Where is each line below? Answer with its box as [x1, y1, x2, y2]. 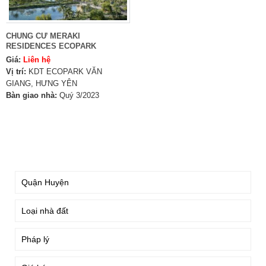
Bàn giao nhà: [6, 91, 57, 100]
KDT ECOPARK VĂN [28, 67, 102, 76]
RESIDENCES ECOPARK [6, 42, 96, 50]
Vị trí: [6, 67, 26, 76]
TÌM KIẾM [18, 145, 53, 154]
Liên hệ [23, 55, 50, 64]
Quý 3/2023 [59, 91, 99, 100]
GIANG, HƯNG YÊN [6, 79, 77, 88]
